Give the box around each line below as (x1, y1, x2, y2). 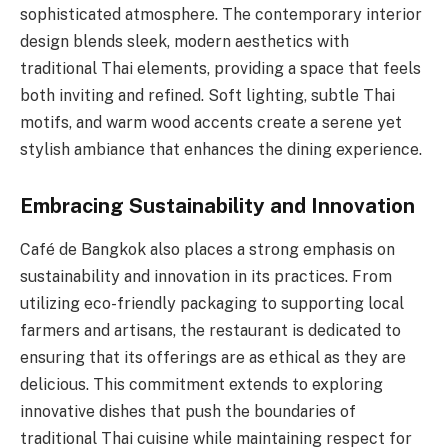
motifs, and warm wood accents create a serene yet (20, 113, 402, 133)
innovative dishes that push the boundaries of (20, 402, 356, 422)
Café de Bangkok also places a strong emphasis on (20, 240, 395, 260)
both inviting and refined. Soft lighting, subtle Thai (20, 86, 395, 106)
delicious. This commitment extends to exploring (20, 375, 383, 395)
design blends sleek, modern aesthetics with (20, 32, 349, 52)
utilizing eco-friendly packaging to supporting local (20, 294, 404, 314)
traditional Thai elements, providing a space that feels (20, 59, 421, 79)
